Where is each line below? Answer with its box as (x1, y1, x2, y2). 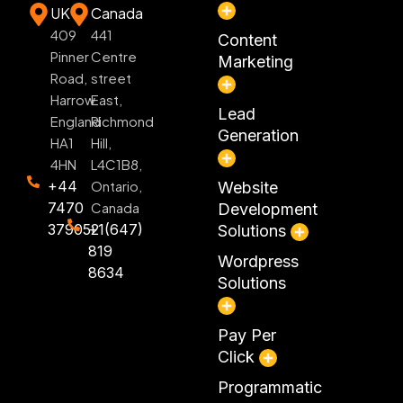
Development (217, 200, 318, 219)
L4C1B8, (91, 156, 143, 174)
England (50, 112, 101, 130)
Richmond (91, 112, 155, 130)
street (91, 69, 132, 87)
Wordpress (217, 252, 299, 272)
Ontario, (91, 177, 143, 195)
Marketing (217, 52, 293, 72)
